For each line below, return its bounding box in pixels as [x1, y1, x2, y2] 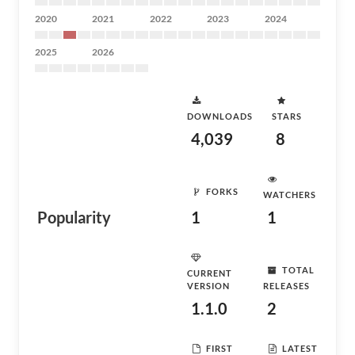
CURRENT [187, 268, 232, 278]
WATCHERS [263, 189, 316, 200]
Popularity [37, 208, 111, 227]
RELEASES [263, 281, 310, 291]
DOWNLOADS [187, 111, 253, 121]
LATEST [282, 342, 318, 353]
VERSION [187, 281, 230, 291]
